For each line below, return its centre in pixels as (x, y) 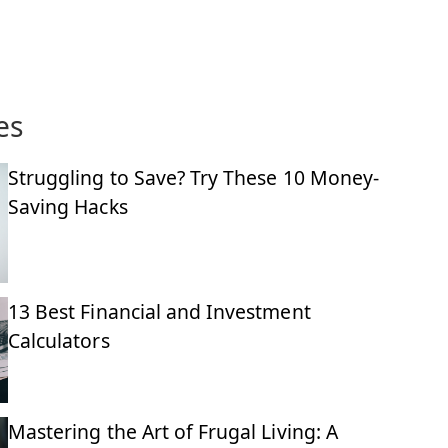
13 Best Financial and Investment (159, 311)
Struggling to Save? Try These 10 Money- (193, 177)
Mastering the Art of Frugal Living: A (173, 432)
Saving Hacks (68, 206)
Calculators (59, 340)
